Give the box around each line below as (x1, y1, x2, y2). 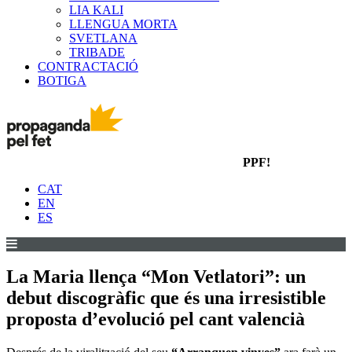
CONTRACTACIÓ (38, 60, 138, 73)
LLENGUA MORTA (69, 17, 178, 31)
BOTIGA (38, 74, 86, 87)
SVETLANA (69, 31, 137, 45)
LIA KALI (69, 3, 123, 16)
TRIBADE (69, 46, 125, 59)
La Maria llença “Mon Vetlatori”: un (6, 266, 306, 288)
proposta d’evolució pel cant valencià (6, 309, 305, 330)
